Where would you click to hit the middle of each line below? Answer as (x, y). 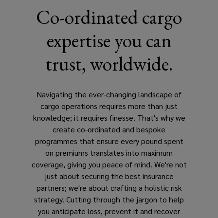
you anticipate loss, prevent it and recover (109, 211)
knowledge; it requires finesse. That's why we (109, 117)
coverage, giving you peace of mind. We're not (109, 164)
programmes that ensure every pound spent (109, 141)
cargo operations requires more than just (109, 106)
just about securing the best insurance (109, 176)
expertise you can (109, 40)
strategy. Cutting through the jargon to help (109, 199)
